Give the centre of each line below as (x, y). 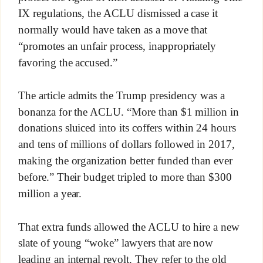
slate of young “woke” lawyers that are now (116, 243)
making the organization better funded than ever (125, 161)
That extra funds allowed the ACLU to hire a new (129, 227)
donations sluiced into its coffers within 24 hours (127, 128)
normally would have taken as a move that (113, 30)
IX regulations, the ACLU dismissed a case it (118, 14)
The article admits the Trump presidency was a (122, 96)
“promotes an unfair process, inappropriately (117, 46)
